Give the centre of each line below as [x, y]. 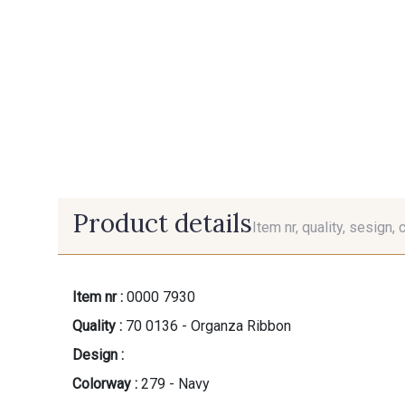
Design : [98, 354]
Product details [162, 224]
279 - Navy [175, 383]
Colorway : [105, 383]
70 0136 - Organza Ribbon [208, 325]
